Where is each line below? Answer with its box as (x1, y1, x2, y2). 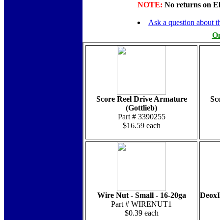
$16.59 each (122, 121, 161, 130)
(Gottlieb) (126, 104, 157, 112)
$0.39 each (124, 209, 159, 217)
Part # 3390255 (117, 112, 165, 121)
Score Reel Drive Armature (96, 95, 187, 103)
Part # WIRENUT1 (111, 200, 172, 208)
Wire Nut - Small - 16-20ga (97, 191, 186, 199)
